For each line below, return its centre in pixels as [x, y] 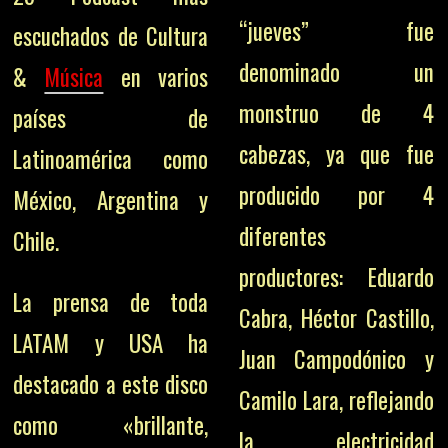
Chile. [36, 241]
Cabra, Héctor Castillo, [336, 318]
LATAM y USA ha [111, 343]
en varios [156, 77]
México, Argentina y [111, 200]
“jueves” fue [336, 31]
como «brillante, [111, 425]
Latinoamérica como [111, 159]
